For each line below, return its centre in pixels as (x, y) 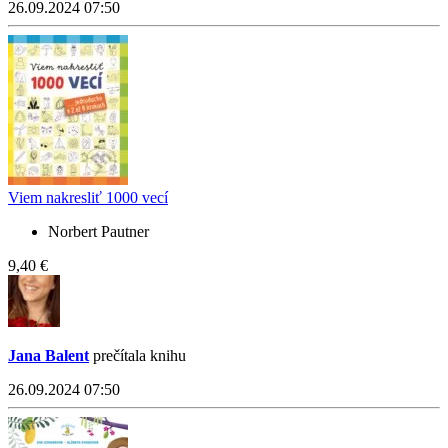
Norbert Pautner (98, 232)
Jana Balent (48, 356)
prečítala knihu (137, 356)
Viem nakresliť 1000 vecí (88, 198)
